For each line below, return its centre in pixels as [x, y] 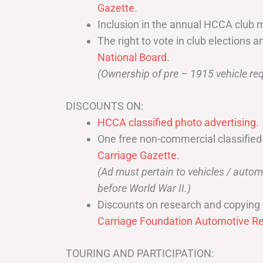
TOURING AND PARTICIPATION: [140, 253]
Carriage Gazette [137, 155]
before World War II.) [144, 188]
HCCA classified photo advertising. [178, 122]
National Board [132, 57]
